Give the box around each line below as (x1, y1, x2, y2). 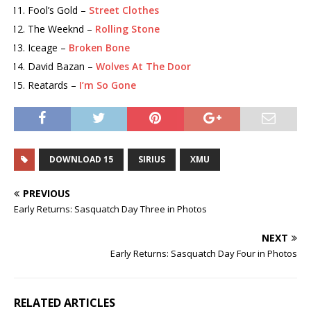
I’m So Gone (79, 78, 136, 92)
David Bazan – (28, 60, 96, 73)
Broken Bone (69, 41, 130, 54)
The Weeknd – (28, 22, 95, 35)
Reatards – (28, 78, 79, 92)
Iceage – (28, 41, 69, 54)
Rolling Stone (95, 22, 160, 35)
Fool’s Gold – (28, 3, 89, 17)
